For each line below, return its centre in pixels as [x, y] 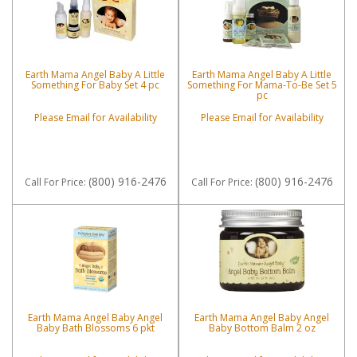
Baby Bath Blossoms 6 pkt [95, 328]
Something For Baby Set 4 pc [95, 85]
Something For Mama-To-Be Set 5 [262, 85]
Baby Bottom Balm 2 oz [262, 328]
